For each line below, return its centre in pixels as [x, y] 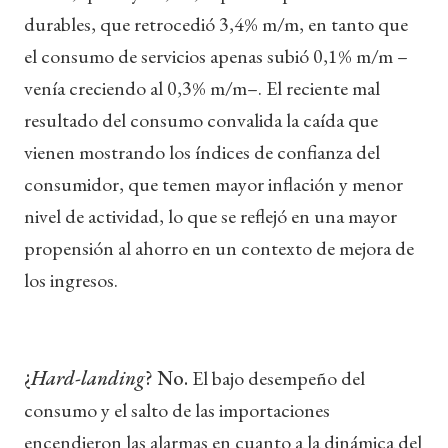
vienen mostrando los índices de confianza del [202, 151]
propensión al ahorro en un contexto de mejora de [219, 247]
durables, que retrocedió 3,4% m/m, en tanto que [216, 23]
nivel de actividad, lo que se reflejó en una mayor [210, 215]
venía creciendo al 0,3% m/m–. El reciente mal [202, 87]
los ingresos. [71, 279]
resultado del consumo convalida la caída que [201, 119]
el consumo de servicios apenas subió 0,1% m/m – [216, 55]
